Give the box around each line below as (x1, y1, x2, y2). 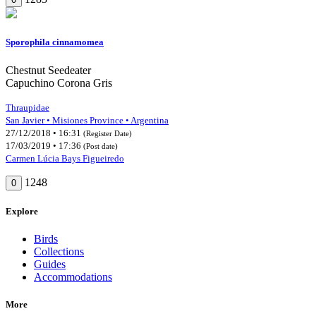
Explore (6, 205, 38, 217)
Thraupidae (6, 102, 49, 113)
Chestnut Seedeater (6, 63, 91, 76)
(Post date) (83, 141, 118, 150)
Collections (34, 245, 84, 257)
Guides (34, 257, 66, 270)
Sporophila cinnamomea (6, 37, 104, 48)
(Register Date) (83, 128, 132, 138)
